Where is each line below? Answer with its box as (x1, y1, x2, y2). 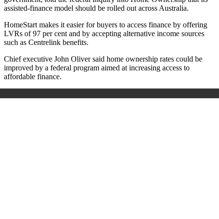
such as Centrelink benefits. (4, 38, 88, 47)
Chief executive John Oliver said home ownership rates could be (4, 55, 202, 64)
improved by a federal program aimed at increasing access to (4, 64, 190, 72)
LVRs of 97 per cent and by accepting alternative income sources (4, 29, 204, 38)
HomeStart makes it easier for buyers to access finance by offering (4, 21, 207, 29)
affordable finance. (4, 72, 62, 81)
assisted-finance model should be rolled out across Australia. (4, 4, 189, 13)
